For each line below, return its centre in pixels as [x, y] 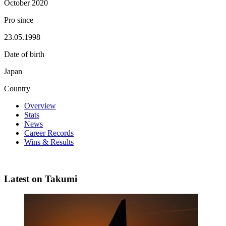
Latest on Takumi [41, 179]
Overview [40, 105]
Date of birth [24, 54]
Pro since [19, 20]
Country [17, 88]
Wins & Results [49, 142]
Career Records [49, 133]
